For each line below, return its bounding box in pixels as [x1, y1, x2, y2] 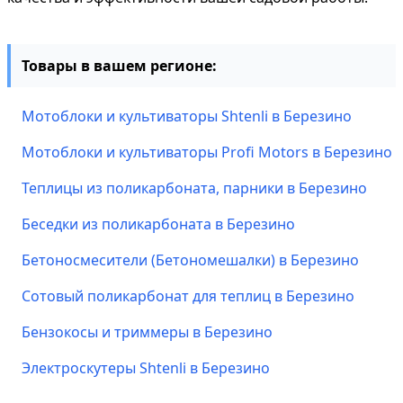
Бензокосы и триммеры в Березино [22, 322, 273, 342]
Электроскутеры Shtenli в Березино [22, 358, 270, 378]
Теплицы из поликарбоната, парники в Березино [22, 178, 367, 198]
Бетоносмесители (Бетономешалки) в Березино [22, 250, 359, 270]
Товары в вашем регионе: [22, 56, 217, 76]
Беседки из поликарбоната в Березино [22, 214, 295, 234]
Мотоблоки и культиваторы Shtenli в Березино [22, 106, 352, 126]
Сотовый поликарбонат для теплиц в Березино [22, 286, 354, 306]
